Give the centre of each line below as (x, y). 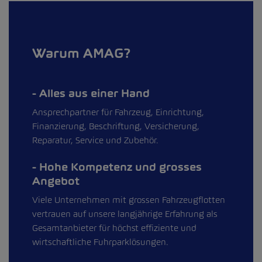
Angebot (56, 181)
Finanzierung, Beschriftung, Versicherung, (116, 126)
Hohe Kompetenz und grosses (119, 167)
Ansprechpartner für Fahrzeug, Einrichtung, (118, 112)
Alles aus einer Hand (93, 93)
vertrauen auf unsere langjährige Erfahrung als (125, 214)
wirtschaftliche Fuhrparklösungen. (100, 242)
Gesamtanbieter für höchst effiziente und (114, 228)
